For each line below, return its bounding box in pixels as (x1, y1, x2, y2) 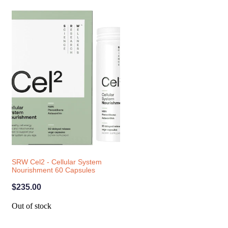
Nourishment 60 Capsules (11, 165, 95, 174)
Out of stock (11, 201, 51, 210)
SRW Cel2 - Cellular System (11, 157, 102, 166)
